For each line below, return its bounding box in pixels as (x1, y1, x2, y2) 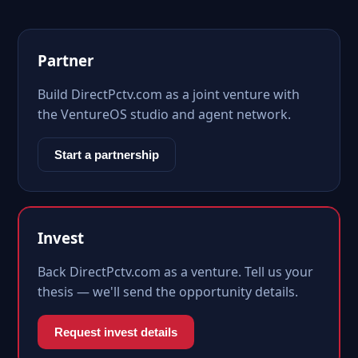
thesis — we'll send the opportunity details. (38, 283, 298, 300)
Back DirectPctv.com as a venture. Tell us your (38, 263, 313, 280)
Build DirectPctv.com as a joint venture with (38, 86, 300, 103)
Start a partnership (54, 148, 159, 161)
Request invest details (54, 325, 177, 339)
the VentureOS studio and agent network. (38, 105, 291, 123)
